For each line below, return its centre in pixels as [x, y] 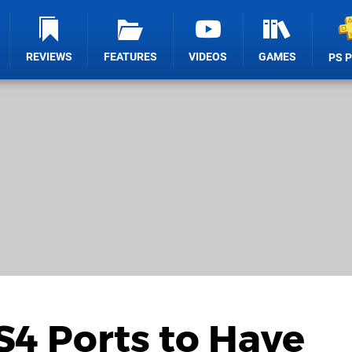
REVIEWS [49, 57]
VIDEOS [208, 57]
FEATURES [131, 57]
